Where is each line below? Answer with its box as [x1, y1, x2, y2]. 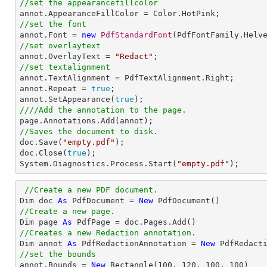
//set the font [20, 20, 86, 29]
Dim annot [20, 239, 67, 248]
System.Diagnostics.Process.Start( [20, 159, 177, 168]
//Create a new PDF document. [24, 185, 158, 194]
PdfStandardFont [101, 30, 172, 39]
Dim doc [20, 196, 58, 205]
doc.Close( [20, 148, 67, 157]
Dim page [20, 218, 63, 226]
